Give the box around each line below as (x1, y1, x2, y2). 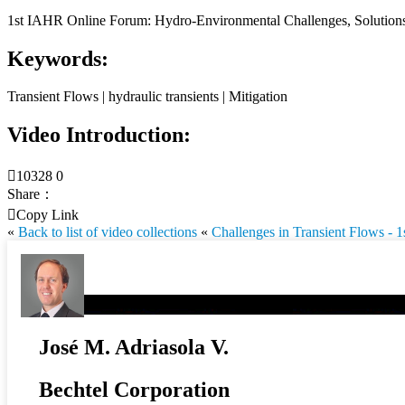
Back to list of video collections (18, 224, 197, 240)
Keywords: (7, 46, 108, 71)
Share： (7, 186, 54, 202)
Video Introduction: (7, 123, 191, 147)
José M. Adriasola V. (39, 335, 229, 360)
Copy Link (16, 207, 79, 223)
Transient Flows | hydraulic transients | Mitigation (7, 89, 287, 105)
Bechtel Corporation (39, 378, 230, 402)
